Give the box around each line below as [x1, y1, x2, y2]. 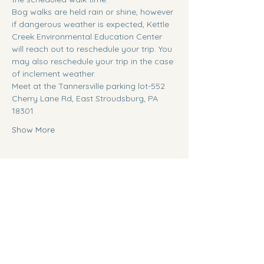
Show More [12, 124, 55, 135]
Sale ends [12, 231, 49, 242]
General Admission [12, 208, 114, 223]
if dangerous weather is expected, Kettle [12, 19, 171, 29]
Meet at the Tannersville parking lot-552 [12, 81, 167, 91]
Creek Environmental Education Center [12, 31, 164, 42]
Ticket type [12, 194, 55, 204]
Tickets [12, 157, 44, 172]
